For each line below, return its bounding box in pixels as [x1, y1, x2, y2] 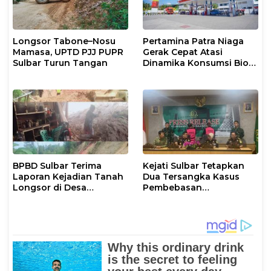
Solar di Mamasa [143, 68, 217, 79]
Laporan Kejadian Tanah [13, 171, 123, 182]
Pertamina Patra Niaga [143, 35, 244, 47]
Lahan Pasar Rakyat [143, 192, 232, 204]
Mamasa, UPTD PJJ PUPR [13, 46, 123, 57]
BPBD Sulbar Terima [13, 160, 102, 171]
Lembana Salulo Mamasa [13, 192, 125, 204]
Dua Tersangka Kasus [143, 171, 240, 182]
